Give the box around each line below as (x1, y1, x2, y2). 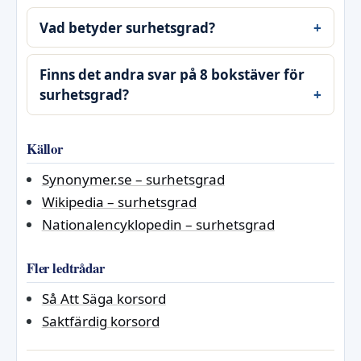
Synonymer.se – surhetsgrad (41, 169, 225, 189)
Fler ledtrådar (27, 257, 105, 278)
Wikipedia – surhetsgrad (41, 192, 197, 211)
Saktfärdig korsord (41, 311, 160, 330)
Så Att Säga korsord (41, 288, 166, 308)
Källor (27, 139, 63, 160)
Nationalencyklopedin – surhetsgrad (41, 214, 275, 234)
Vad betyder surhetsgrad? (39, 18, 216, 37)
